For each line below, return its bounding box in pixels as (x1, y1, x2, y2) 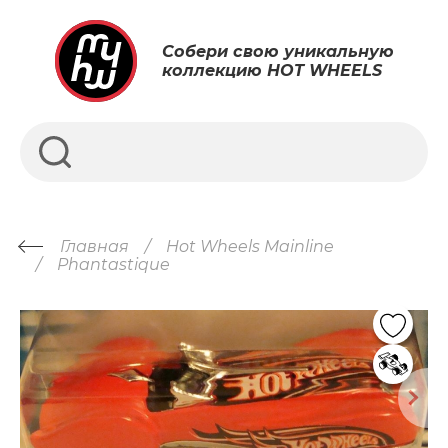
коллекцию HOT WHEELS (161, 61, 382, 80)
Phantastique (57, 255, 170, 274)
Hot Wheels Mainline (166, 237, 334, 256)
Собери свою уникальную (161, 42, 394, 61)
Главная (60, 237, 129, 256)
